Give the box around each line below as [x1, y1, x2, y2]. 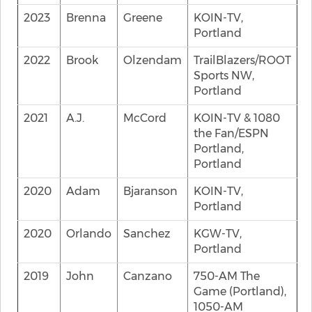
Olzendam [123, 54, 182, 67]
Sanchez [123, 227, 171, 240]
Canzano [123, 270, 172, 283]
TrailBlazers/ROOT [194, 54, 291, 67]
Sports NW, [194, 69, 254, 82]
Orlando [66, 227, 111, 240]
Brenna [66, 11, 106, 24]
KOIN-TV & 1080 [194, 111, 280, 125]
